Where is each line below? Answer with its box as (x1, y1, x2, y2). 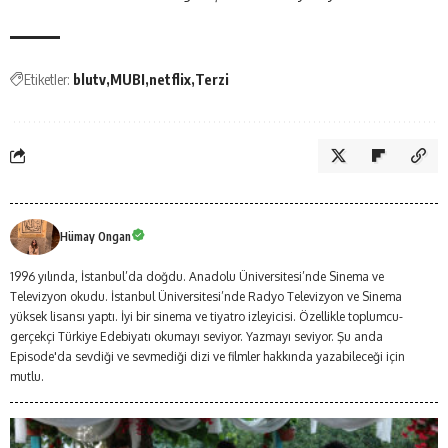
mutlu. (10, 368, 44, 384)
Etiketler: (24, 70, 70, 88)
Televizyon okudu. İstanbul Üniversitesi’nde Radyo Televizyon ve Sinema (10, 288, 402, 304)
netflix (149, 70, 191, 88)
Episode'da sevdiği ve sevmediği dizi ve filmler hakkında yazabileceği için (10, 348, 405, 364)
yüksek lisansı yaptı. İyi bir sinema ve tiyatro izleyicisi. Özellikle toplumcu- (10, 308, 403, 324)
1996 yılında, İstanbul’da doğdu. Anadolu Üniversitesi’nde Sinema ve (10, 268, 384, 284)
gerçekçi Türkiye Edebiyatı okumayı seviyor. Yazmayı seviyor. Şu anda (10, 328, 383, 344)
